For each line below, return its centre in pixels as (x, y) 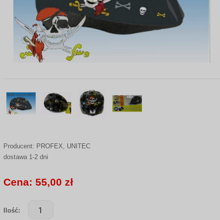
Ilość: (12, 211)
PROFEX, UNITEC (63, 146)
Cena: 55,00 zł (38, 182)
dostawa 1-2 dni (26, 157)
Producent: (20, 146)
